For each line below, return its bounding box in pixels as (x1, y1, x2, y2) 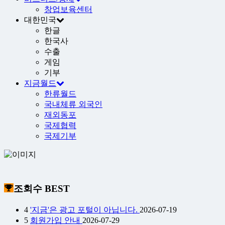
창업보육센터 (44, 5, 92, 14)
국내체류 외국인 (44, 100, 102, 109)
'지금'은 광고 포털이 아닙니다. (30, 205, 140, 214)
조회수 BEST (14, 183, 70, 194)
